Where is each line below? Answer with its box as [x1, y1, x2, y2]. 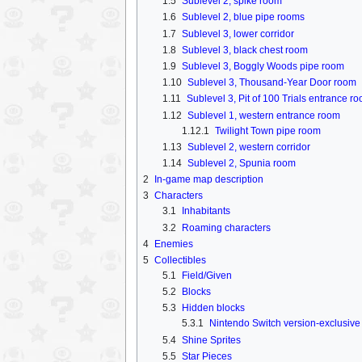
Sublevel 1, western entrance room [187, 109, 340, 121]
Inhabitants [181, 205, 230, 217]
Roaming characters [181, 221, 271, 234]
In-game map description [154, 174, 263, 186]
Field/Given [181, 270, 232, 282]
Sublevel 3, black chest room [181, 44, 308, 56]
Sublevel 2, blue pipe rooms [181, 11, 305, 23]
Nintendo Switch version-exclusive [208, 318, 360, 330]
